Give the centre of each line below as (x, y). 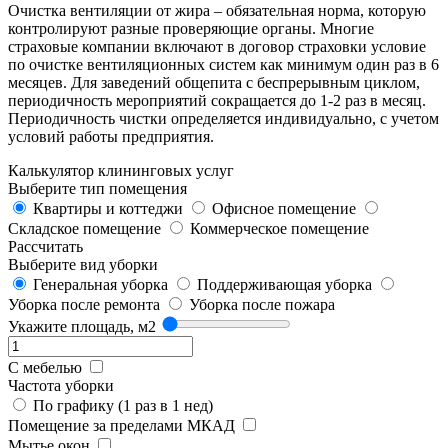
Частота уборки (61, 385)
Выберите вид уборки (83, 264)
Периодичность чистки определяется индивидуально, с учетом (223, 118)
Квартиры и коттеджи (108, 208)
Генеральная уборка (100, 284)
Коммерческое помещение (279, 228)
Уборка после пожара (262, 304)
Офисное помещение (284, 208)
